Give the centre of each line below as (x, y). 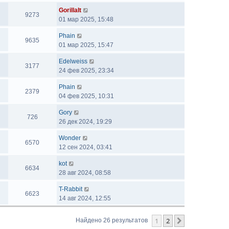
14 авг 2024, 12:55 (85, 198)
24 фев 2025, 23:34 (86, 71)
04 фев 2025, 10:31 (86, 96)
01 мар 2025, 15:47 (86, 45)
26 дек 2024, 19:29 (85, 122)
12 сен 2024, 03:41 (86, 147)
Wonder (70, 138)
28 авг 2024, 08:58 (85, 173)
